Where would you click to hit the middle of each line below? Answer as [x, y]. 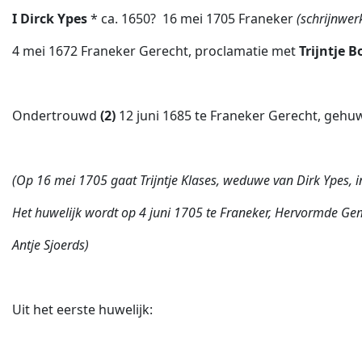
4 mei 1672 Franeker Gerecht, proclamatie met [156, 51]
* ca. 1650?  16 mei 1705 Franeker [194, 19]
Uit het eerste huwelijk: [82, 309]
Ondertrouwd [56, 116]
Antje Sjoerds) [51, 245]
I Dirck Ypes [51, 19]
